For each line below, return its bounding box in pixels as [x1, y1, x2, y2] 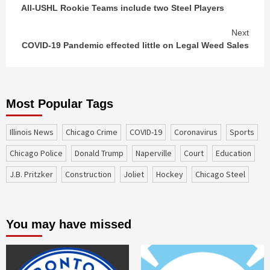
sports [234, 126, 254, 137]
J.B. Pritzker [16, 168, 53, 180]
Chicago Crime [71, 126, 118, 137]
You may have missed [6, 217, 131, 231]
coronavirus [179, 126, 218, 137]
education [220, 147, 251, 159]
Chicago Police [14, 147, 63, 159]
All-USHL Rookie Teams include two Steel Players [21, 2, 224, 13]
